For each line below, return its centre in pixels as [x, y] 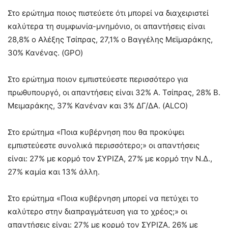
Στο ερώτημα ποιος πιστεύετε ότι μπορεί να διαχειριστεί [108, 13]
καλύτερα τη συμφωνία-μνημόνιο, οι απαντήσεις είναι [106, 26]
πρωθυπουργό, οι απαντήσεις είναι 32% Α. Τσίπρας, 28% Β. [114, 92]
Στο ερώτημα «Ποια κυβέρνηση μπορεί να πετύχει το [103, 198]
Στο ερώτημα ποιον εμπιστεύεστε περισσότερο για [98, 79]
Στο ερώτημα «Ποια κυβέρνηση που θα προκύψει [96, 132]
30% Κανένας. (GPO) [45, 52]
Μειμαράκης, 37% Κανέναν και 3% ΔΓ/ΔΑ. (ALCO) [98, 105]
